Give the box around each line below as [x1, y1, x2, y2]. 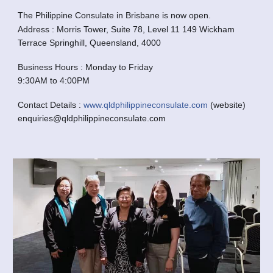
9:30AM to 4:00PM [18, 76, 90, 85]
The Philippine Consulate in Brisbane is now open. [18, 10, 211, 20]
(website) [208, 100, 246, 110]
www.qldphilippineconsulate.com [83, 100, 208, 110]
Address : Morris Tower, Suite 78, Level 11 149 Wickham [18, 24, 235, 34]
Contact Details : [18, 100, 84, 110]
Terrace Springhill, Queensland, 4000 [18, 38, 161, 48]
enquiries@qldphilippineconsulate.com [18, 113, 166, 123]
